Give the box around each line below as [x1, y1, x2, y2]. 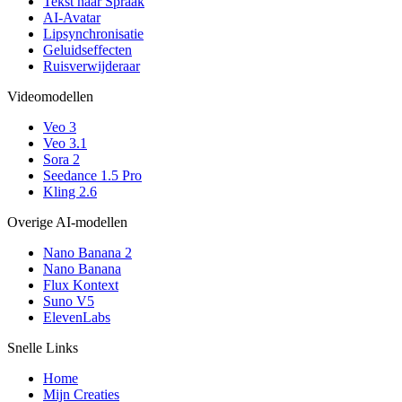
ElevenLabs [43, 310, 110, 326]
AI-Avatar [43, 10, 100, 26]
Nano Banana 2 [43, 245, 132, 261]
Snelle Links [7, 340, 78, 356]
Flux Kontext [43, 277, 118, 293]
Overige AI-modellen [7, 214, 127, 231]
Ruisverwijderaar [43, 58, 140, 74]
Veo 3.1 [43, 135, 87, 152]
